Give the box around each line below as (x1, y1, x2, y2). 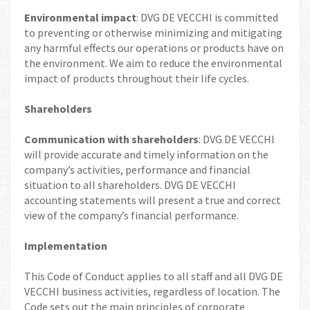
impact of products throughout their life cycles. (24, 71, 249, 85)
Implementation (24, 239, 107, 253)
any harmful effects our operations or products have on (24, 41, 284, 55)
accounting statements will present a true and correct (24, 193, 281, 207)
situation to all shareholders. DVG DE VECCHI (24, 178, 236, 192)
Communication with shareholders (24, 132, 199, 146)
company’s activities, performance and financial (24, 163, 250, 176)
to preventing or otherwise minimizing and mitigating (24, 26, 282, 39)
